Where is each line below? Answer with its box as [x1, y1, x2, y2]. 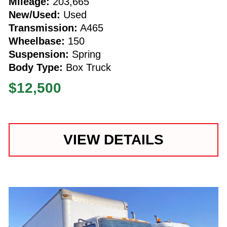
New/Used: [8, 9, 60, 20]
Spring [68, 48, 101, 60]
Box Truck [62, 61, 111, 73]
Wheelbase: [8, 35, 65, 47]
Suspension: [8, 48, 69, 60]
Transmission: [8, 22, 78, 33]
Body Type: [8, 61, 63, 73]
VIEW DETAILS [63, 131, 164, 147]
